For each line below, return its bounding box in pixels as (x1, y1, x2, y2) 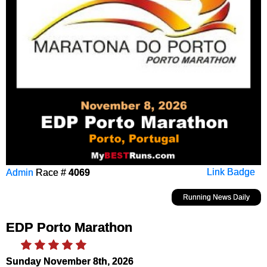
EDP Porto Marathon (6, 220, 132, 235)
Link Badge (207, 167, 255, 178)
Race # (33, 167, 69, 178)
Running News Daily (183, 193, 250, 202)
